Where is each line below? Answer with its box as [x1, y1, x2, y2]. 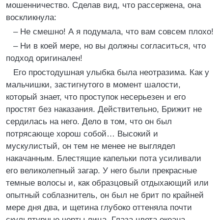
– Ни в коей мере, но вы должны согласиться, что [13, 41, 206, 51]
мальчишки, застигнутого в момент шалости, [6, 80, 181, 89]
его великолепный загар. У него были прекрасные [6, 166, 197, 175]
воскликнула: [6, 13, 56, 22]
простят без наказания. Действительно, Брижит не [6, 105, 202, 114]
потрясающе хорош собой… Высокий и [6, 129, 158, 138]
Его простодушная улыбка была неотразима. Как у [13, 68, 209, 77]
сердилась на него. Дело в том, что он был [6, 117, 172, 126]
